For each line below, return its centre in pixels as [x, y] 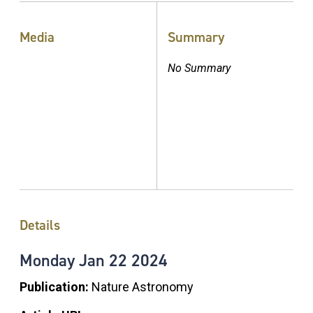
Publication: [56, 286]
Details [40, 225]
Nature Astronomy [143, 286]
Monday [49, 260]
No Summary [199, 68]
